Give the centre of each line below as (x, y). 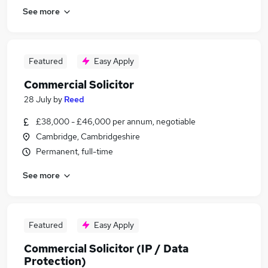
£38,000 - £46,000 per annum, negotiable (116, 121)
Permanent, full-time (74, 151)
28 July (38, 99)
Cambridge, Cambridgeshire (88, 136)
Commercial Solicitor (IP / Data (106, 249)
